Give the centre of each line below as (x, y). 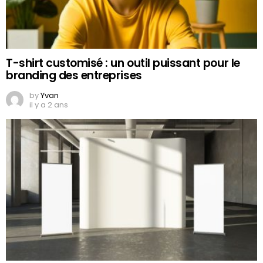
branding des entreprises (74, 76)
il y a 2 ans (49, 105)
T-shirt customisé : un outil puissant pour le (123, 63)
